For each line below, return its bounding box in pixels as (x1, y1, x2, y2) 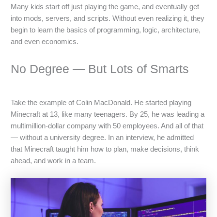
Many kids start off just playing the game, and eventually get (11, 3, 200, 11)
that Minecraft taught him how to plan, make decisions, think (11, 145, 200, 154)
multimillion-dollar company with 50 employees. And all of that (11, 122, 204, 130)
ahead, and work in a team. (11, 157, 96, 165)
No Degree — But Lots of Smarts (11, 62, 189, 76)
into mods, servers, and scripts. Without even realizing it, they (11, 15, 205, 23)
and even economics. (11, 38, 79, 46)
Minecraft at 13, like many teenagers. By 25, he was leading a (11, 110, 205, 119)
